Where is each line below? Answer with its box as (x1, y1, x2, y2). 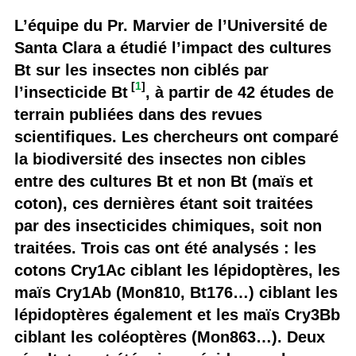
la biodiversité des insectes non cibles (14, 150, 306, 168)
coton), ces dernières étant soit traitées (14, 195, 313, 212)
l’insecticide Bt (14, 83, 128, 101)
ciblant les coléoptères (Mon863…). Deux (14, 328, 325, 346)
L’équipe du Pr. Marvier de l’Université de (14, 17, 327, 34)
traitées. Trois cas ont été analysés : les (14, 239, 316, 257)
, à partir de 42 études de (145, 83, 334, 101)
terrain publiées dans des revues (14, 106, 262, 123)
